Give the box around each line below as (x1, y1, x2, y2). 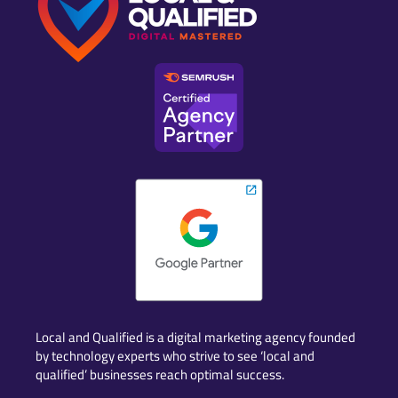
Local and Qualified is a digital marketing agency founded (36, 323, 355, 350)
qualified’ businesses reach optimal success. (36, 361, 287, 387)
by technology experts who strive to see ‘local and (36, 342, 314, 369)
